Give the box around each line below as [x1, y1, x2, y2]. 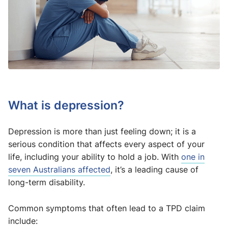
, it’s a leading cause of [110, 164, 198, 176]
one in [181, 151, 205, 163]
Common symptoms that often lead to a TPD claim [8, 203, 205, 214]
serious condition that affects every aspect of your [8, 138, 205, 150]
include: [8, 215, 38, 227]
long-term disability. [8, 177, 85, 188]
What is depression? [8, 97, 124, 113]
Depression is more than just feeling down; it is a [8, 126, 196, 137]
